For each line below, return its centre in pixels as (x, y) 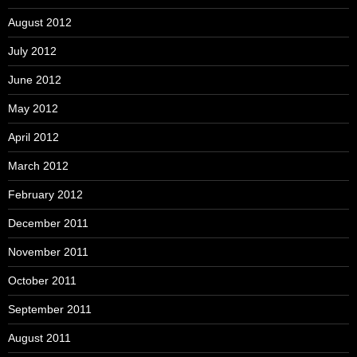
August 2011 (39, 338)
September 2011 (50, 309)
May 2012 (33, 108)
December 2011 (48, 223)
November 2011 (48, 252)
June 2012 (35, 80)
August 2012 (40, 22)
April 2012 (33, 137)
